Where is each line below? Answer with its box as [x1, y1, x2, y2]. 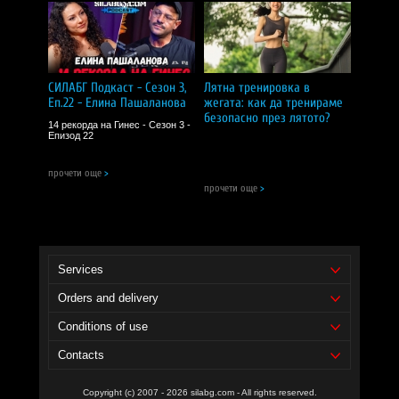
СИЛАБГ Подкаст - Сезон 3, [48, 80, 187, 96]
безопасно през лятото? [204, 110, 330, 126]
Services [58, 263, 103, 277]
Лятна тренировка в [204, 80, 310, 96]
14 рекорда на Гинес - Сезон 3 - [48, 119, 191, 131]
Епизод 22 [48, 130, 94, 142]
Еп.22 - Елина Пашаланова [48, 95, 186, 111]
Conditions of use [58, 320, 148, 334]
